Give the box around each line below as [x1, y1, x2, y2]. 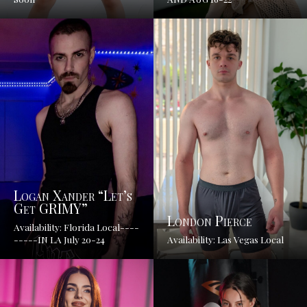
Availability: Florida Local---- [14, 221, 139, 233]
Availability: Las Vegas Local [167, 233, 284, 245]
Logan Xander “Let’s [14, 186, 132, 204]
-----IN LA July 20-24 [14, 233, 105, 245]
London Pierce [167, 211, 252, 230]
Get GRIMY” [14, 199, 88, 217]
